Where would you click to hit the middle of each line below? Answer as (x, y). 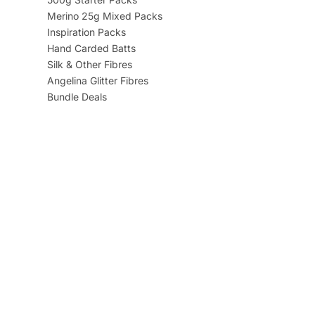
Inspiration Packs (86, 32)
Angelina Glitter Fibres (97, 81)
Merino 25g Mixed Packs (104, 16)
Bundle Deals (77, 97)
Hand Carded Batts (91, 49)
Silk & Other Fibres (89, 65)
